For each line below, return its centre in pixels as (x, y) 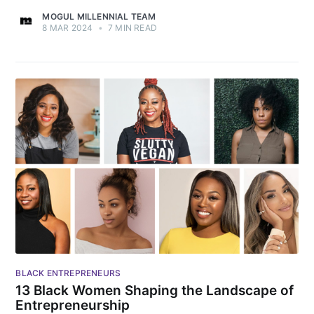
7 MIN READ (131, 28)
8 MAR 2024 (68, 28)
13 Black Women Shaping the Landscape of (155, 291)
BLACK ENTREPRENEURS (68, 273)
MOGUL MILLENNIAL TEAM (99, 17)
